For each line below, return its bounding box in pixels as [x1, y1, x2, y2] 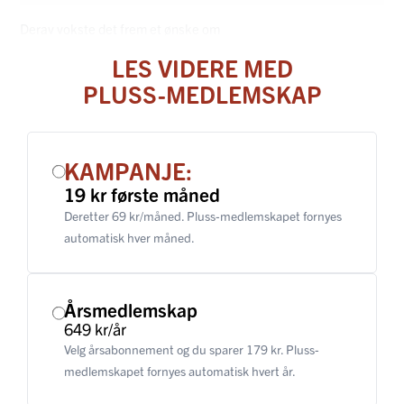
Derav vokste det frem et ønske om [20, 19, 220, 37]
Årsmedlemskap [64, 297, 197, 321]
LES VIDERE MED [111, 51, 293, 82]
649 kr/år [64, 317, 126, 339]
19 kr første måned [64, 181, 220, 206]
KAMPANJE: [64, 154, 192, 185]
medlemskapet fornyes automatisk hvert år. [64, 362, 296, 379]
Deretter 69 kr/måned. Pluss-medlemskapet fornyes [64, 207, 342, 224]
